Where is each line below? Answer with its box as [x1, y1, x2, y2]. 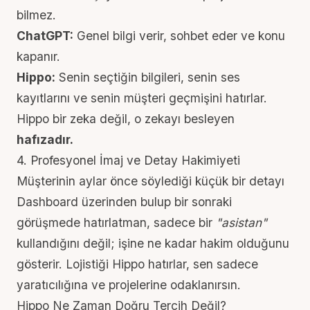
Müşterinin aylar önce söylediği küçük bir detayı [17, 174, 284, 188]
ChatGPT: [17, 28, 73, 43]
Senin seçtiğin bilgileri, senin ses [55, 70, 240, 84]
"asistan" [216, 215, 267, 230]
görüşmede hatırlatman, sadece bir [17, 215, 216, 230]
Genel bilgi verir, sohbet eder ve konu [73, 28, 285, 43]
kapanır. [17, 49, 60, 64]
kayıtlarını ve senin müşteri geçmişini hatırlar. [17, 91, 267, 105]
